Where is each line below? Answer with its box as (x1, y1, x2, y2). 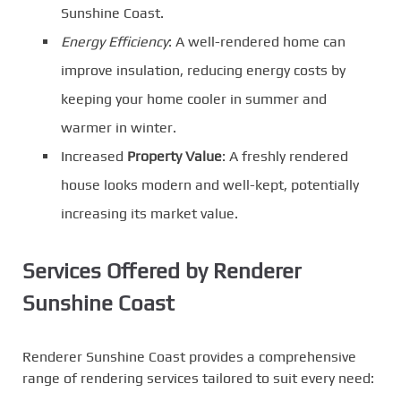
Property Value (127, 147, 222, 165)
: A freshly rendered (222, 147, 348, 165)
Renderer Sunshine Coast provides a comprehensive (22, 347, 356, 365)
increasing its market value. (61, 204, 238, 222)
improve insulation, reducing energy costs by (61, 61, 346, 79)
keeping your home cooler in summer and (61, 90, 327, 107)
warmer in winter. (61, 118, 176, 136)
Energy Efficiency (61, 32, 168, 50)
